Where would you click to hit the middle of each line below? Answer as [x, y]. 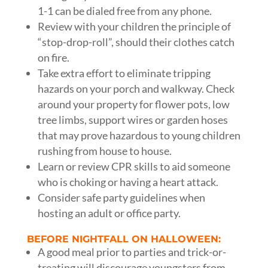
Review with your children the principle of [134, 26]
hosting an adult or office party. [109, 213]
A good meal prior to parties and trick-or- [132, 252]
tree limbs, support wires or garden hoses [133, 120]
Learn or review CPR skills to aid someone [134, 166]
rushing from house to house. [104, 151]
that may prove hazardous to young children [139, 135]
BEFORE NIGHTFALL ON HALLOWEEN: [124, 239]
